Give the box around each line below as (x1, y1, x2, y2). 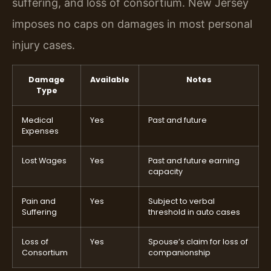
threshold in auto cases (148, 206, 240, 217)
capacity (148, 166, 183, 177)
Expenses (22, 125, 59, 136)
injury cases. (12, 39, 75, 52)
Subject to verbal (148, 195, 215, 206)
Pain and (22, 195, 56, 206)
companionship (148, 247, 211, 258)
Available (90, 74, 129, 85)
